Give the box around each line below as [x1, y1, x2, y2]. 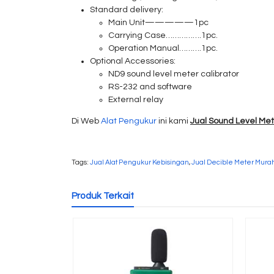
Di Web [72, 117, 101, 125]
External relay [108, 95, 163, 104]
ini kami [157, 117, 190, 125]
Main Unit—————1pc [108, 18, 209, 27]
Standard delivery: [90, 6, 163, 14]
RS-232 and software [108, 83, 192, 91]
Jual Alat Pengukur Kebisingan [90, 159, 189, 166]
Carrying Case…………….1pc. [108, 31, 218, 40]
